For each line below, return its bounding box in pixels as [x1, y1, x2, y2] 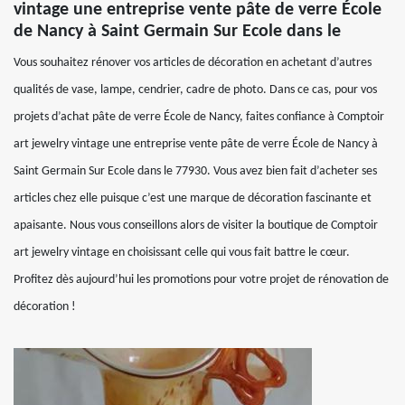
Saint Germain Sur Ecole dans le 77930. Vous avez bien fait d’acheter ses [14, 165, 377, 178]
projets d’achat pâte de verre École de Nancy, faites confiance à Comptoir [14, 110, 384, 124]
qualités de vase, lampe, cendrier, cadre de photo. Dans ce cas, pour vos [14, 83, 377, 97]
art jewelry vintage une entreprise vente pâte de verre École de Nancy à [14, 137, 378, 151]
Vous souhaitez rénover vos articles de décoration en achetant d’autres [14, 56, 372, 70]
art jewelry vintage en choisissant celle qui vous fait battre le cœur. [14, 246, 350, 259]
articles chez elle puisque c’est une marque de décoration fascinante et [14, 192, 372, 205]
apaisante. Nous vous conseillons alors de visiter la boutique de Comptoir [14, 219, 378, 232]
